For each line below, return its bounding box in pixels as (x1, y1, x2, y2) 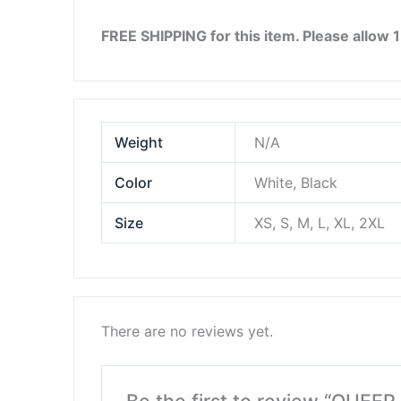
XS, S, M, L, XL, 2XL (254, 214, 386, 233)
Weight (115, 133, 164, 152)
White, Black (254, 174, 338, 192)
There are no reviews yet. (101, 321, 273, 340)
